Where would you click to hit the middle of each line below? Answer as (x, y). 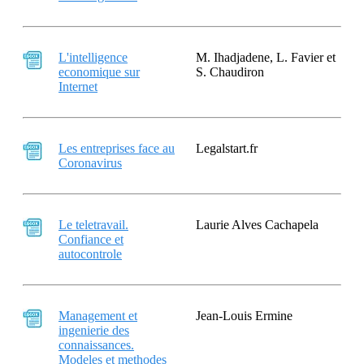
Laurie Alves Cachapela (257, 225)
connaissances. (96, 345)
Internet (78, 87)
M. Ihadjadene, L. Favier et (266, 57)
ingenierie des (94, 330)
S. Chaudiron (230, 72)
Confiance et (91, 239)
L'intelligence (93, 57)
